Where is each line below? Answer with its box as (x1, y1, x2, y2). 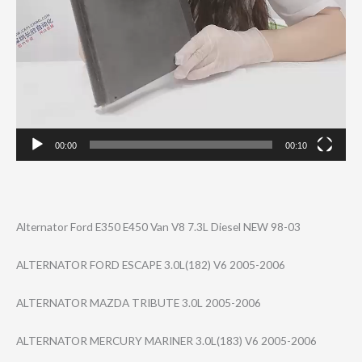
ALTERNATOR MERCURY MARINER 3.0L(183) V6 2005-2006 (16, 333, 317, 347)
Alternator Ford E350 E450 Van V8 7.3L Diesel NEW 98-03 (16, 220, 301, 234)
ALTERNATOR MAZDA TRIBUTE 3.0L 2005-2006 (16, 295, 261, 309)
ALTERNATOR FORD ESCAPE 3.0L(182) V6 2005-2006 (16, 258, 285, 272)
